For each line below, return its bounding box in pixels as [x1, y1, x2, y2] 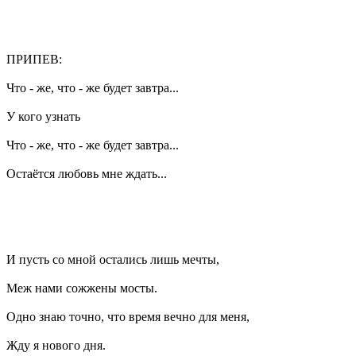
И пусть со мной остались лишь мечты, [6, 252, 219, 266]
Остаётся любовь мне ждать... [6, 166, 167, 180]
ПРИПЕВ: [6, 52, 62, 66]
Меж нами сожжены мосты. [6, 281, 157, 295]
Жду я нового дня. [6, 338, 106, 352]
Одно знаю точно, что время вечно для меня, [6, 309, 250, 323]
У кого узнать [6, 109, 80, 123]
